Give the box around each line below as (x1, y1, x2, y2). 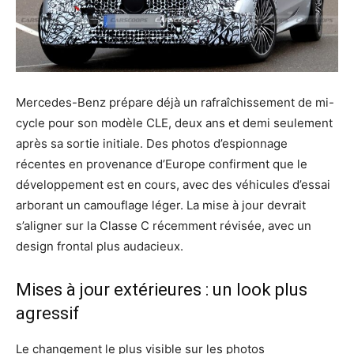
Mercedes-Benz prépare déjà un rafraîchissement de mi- (16, 94, 334, 110)
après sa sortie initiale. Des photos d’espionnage (16, 135, 288, 151)
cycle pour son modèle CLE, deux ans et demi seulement (16, 115, 333, 130)
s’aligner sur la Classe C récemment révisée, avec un (16, 217, 311, 233)
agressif (16, 303, 80, 323)
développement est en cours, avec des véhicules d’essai (16, 176, 330, 192)
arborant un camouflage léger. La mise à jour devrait (16, 197, 306, 213)
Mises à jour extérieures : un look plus (16, 279, 307, 299)
